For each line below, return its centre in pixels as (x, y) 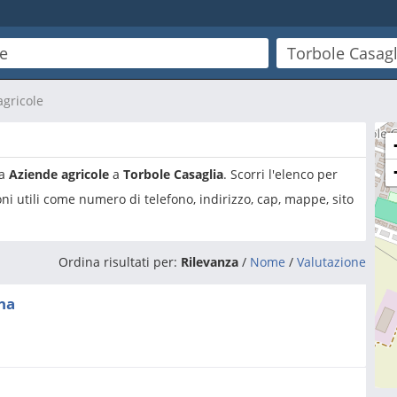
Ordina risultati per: (120, 262)
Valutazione (331, 262)
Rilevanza (210, 262)
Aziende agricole (59, 174)
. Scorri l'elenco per (280, 174)
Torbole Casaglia (173, 174)
